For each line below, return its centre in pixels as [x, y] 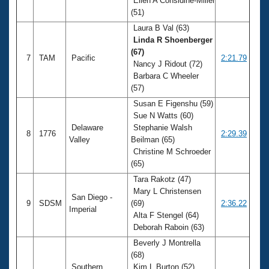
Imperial [84, 209]
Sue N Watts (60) [162, 115]
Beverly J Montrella [166, 243]
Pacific [83, 58]
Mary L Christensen [166, 191]
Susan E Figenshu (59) [172, 103]
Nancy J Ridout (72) [167, 64]
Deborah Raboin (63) [169, 227]
